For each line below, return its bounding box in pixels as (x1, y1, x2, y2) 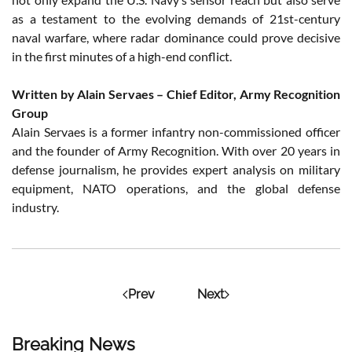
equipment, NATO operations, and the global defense (12, 180, 340, 196)
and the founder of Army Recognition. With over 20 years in (12, 142, 340, 158)
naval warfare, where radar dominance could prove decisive (12, 29, 340, 45)
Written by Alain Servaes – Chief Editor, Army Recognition (12, 86, 340, 101)
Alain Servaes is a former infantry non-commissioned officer (12, 123, 340, 139)
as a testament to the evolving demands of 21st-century (12, 10, 340, 26)
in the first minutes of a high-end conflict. (12, 48, 232, 64)
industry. (12, 199, 59, 214)
